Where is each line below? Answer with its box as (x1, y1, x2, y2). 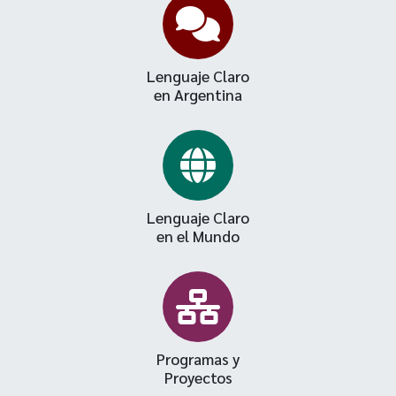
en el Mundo (156, 225, 240, 247)
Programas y (156, 348, 240, 369)
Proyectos (164, 367, 232, 388)
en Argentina (154, 84, 242, 105)
